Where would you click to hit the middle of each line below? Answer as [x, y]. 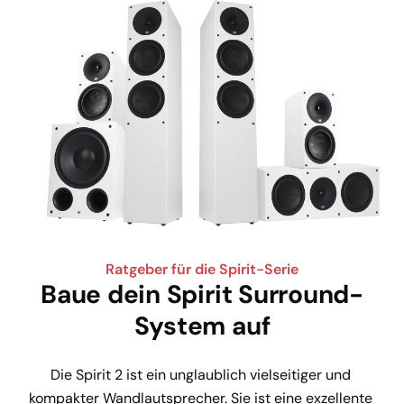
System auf [202, 326]
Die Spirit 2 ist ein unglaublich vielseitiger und [202, 375]
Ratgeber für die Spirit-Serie [202, 270]
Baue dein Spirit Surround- [202, 295]
